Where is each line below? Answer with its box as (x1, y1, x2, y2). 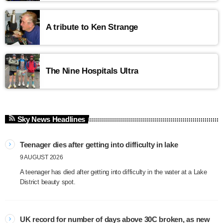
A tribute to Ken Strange (46, 22, 138, 32)
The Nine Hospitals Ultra (46, 66, 138, 76)
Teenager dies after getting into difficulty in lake (20, 140, 178, 149)
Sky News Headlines (17, 115, 86, 124)
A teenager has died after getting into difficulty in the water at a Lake (20, 168, 207, 176)
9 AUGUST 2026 (20, 154, 63, 161)
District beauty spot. (20, 178, 76, 186)
